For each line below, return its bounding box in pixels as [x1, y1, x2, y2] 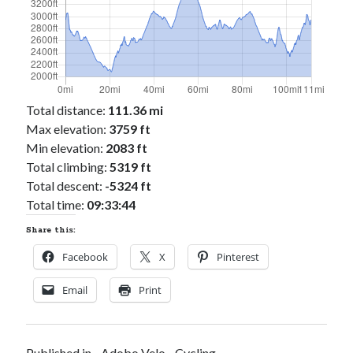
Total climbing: [26, 158, 108, 174]
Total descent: [26, 177, 103, 193]
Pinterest [217, 249, 260, 264]
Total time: [26, 196, 85, 212]
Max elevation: [26, 121, 107, 136]
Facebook [62, 249, 109, 264]
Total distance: [26, 102, 106, 117]
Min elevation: [26, 139, 104, 155]
